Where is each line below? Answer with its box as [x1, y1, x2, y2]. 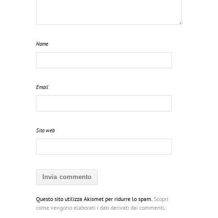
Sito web [36, 127, 55, 134]
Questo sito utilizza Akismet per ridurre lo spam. [36, 195, 154, 202]
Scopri [154, 195, 168, 202]
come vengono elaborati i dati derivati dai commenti [36, 204, 164, 211]
